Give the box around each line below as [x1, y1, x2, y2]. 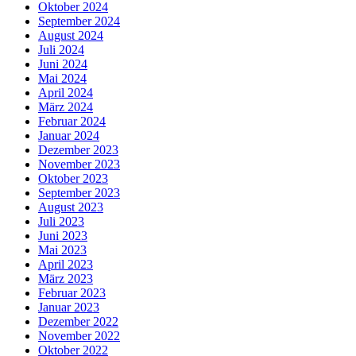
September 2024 [38, 14, 120, 28]
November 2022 [38, 328, 120, 342]
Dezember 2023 [38, 142, 118, 157]
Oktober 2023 [38, 171, 108, 185]
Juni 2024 [38, 56, 87, 71]
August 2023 [38, 199, 103, 214]
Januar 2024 [38, 128, 99, 142]
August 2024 [38, 28, 103, 42]
